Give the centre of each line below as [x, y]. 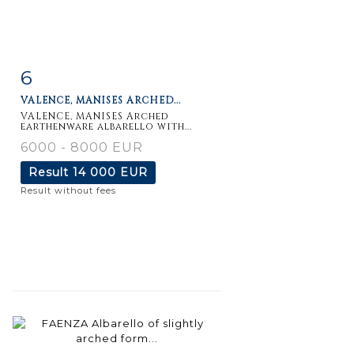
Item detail [70, 74]
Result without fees [68, 190]
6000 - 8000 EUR [82, 147]
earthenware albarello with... [106, 126]
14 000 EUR [110, 172]
